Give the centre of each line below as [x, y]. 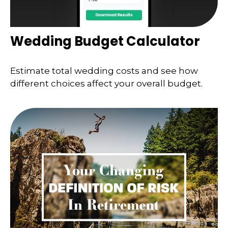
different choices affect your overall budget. [106, 83]
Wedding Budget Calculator [105, 41]
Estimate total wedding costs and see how [104, 70]
